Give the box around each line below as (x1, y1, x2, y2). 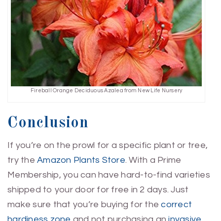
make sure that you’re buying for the (7, 200, 161, 210)
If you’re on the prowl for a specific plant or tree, (7, 141, 208, 150)
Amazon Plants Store (37, 155, 125, 165)
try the (7, 155, 37, 165)
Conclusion (7, 115, 89, 132)
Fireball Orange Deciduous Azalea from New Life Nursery (30, 88, 183, 94)
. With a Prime (125, 155, 182, 165)
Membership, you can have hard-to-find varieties (7, 170, 210, 180)
